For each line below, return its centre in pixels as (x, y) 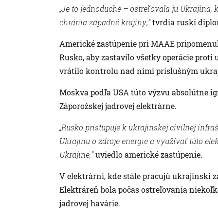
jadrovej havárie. (90, 203)
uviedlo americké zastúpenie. (148, 154)
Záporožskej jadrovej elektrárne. (118, 106)
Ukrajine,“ (76, 154)
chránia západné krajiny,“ (105, 22)
